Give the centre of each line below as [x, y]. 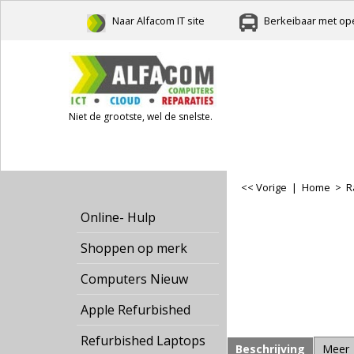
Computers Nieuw [134, 279]
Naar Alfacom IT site [158, 21]
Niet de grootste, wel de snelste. [141, 117]
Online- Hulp [118, 217]
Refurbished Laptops [143, 341]
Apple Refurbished [136, 310]
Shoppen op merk [134, 248]
